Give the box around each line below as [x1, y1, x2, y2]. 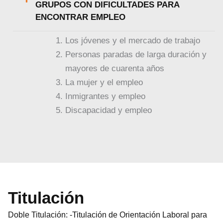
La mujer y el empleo [65, 78, 143, 88]
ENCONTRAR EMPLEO [35, 12, 126, 22]
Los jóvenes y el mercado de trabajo [65, 36, 201, 46]
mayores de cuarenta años [65, 64, 165, 74]
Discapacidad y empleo [65, 106, 152, 115]
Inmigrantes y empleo [65, 92, 146, 102]
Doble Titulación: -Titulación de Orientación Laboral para [8, 210, 208, 219]
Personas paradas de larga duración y [65, 50, 207, 60]
